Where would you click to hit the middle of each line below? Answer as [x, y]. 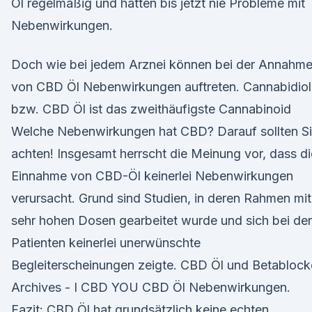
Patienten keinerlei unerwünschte [106, 243]
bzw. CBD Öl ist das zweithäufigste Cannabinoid [151, 109]
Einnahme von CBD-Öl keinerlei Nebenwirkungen [152, 176]
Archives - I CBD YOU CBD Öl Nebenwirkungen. [151, 287]
